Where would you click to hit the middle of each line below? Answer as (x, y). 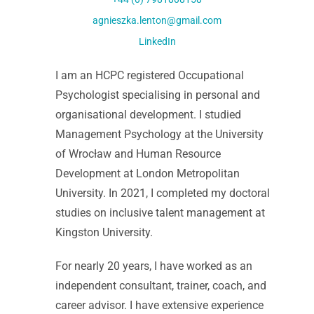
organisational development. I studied (148, 115)
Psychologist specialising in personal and (158, 95)
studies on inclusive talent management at (160, 213)
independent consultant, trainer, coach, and (161, 286)
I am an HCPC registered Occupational (150, 75)
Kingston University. (104, 232)
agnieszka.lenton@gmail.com (157, 20)
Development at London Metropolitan (148, 173)
